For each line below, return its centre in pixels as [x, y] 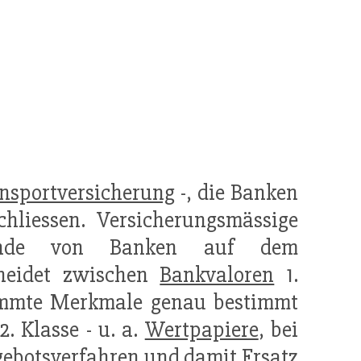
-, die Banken [237, 193]
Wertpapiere [201, 330]
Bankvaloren [217, 275]
